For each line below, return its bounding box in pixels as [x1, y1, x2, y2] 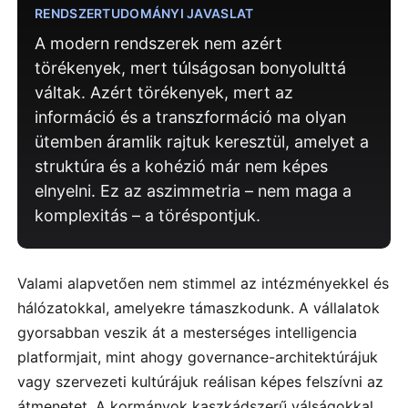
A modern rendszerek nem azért [35, 34, 283, 54]
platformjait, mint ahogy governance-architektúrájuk [17, 348, 378, 367]
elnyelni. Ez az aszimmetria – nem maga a [35, 181, 352, 201]
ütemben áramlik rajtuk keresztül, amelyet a [35, 132, 370, 152]
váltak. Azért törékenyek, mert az [35, 83, 294, 103]
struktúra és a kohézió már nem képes [35, 157, 329, 177]
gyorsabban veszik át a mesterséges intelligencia [17, 323, 357, 342]
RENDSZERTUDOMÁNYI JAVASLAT [35, 5, 254, 21]
